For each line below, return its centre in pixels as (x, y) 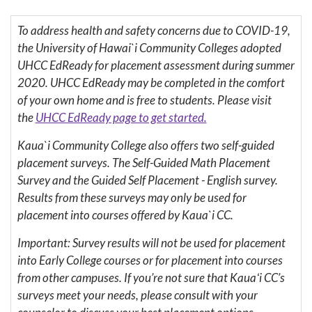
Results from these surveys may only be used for (132, 198)
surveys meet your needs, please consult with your (137, 295)
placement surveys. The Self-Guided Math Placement (143, 163)
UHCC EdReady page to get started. (121, 118)
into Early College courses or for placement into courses (150, 260)
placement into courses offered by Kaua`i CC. (125, 215)
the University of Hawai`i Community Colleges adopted (149, 48)
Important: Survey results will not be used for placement (151, 243)
